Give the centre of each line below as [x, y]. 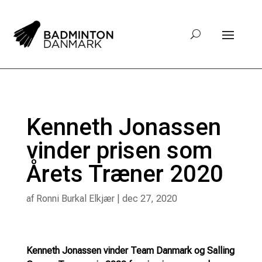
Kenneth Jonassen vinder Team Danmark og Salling [130, 250]
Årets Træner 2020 [125, 174]
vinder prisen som [119, 150]
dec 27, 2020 [149, 198]
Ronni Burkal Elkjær [75, 198]
